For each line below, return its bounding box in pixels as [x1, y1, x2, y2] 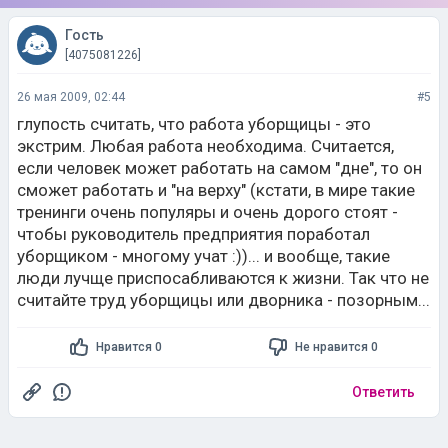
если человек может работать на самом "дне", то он [17, 157, 422, 178]
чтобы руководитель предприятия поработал [17, 223, 370, 244]
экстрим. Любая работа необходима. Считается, [17, 135, 394, 156]
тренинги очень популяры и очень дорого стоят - [17, 201, 398, 222]
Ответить [352, 383, 415, 400]
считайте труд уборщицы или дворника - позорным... [17, 289, 430, 310]
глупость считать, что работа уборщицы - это [17, 113, 371, 134]
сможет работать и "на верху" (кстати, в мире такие [17, 179, 415, 200]
